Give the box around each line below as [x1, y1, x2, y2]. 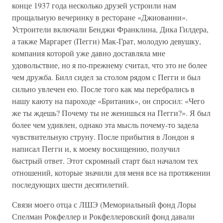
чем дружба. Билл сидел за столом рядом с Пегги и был [12, 72, 201, 82]
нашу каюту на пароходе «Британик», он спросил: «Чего [12, 96, 205, 106]
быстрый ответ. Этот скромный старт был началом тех [12, 155, 198, 166]
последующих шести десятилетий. [12, 179, 129, 190]
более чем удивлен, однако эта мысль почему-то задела [12, 119, 199, 130]
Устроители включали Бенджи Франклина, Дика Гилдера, [12, 24, 209, 34]
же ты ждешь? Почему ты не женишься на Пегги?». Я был [12, 108, 211, 118]
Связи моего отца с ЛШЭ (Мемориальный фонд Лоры [12, 199, 196, 210]
